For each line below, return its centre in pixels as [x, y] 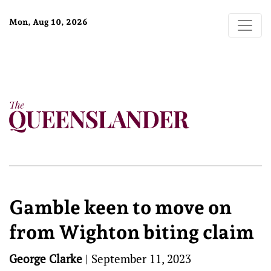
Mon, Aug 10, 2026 [48, 22]
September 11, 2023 [141, 259]
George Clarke [46, 259]
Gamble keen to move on [120, 207]
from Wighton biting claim [132, 232]
